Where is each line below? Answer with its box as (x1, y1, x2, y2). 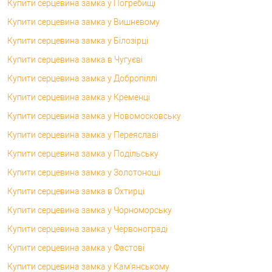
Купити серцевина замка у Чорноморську (7, 205, 172, 215)
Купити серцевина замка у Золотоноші (7, 167, 160, 177)
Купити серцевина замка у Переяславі (7, 129, 158, 140)
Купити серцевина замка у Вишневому (7, 16, 160, 27)
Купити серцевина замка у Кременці (7, 92, 150, 102)
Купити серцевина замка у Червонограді (7, 223, 168, 234)
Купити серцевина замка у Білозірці (7, 35, 148, 46)
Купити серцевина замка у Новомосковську (7, 110, 181, 121)
